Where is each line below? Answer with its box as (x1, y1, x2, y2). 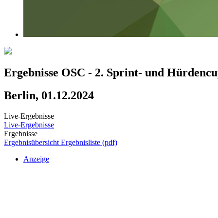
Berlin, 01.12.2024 (4, 89, 94, 102)
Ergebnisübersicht (4, 138, 61, 146)
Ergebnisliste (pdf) (61, 138, 117, 146)
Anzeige (23, 155, 49, 163)
